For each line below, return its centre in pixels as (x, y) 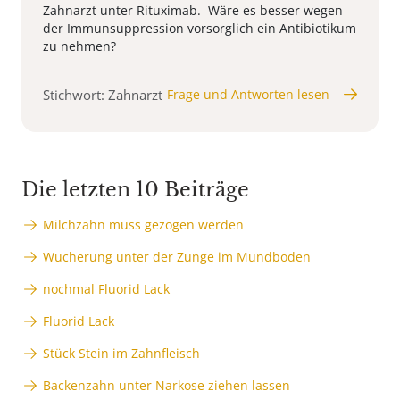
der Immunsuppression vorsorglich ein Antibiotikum (200, 28)
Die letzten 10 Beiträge (135, 189)
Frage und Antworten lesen (248, 94)
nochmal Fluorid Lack (106, 288)
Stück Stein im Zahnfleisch (121, 353)
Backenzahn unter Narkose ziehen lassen (167, 385)
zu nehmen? (81, 46)
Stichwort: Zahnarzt (103, 94)
